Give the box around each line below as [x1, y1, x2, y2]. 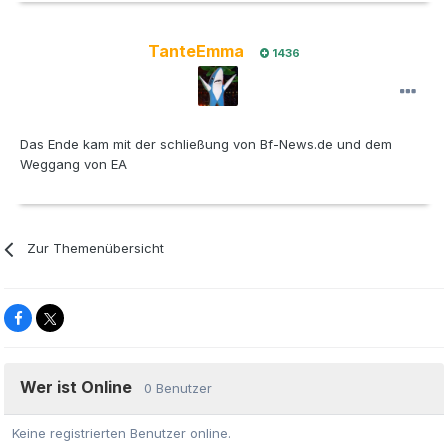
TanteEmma [148, 41, 244, 62]
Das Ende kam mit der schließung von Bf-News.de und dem [20, 136, 392, 153]
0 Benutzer [144, 380, 212, 397]
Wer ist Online [20, 377, 144, 398]
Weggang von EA [20, 156, 127, 173]
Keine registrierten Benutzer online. [12, 425, 231, 442]
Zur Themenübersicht [27, 240, 165, 257]
